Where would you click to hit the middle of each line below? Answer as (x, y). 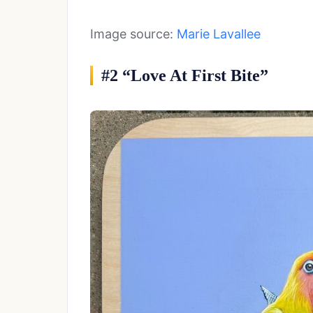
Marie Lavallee (219, 34)
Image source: (133, 34)
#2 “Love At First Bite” (185, 75)
